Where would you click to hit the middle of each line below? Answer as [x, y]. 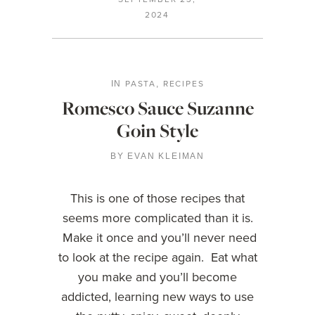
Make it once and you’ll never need [157, 237]
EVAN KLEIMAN [166, 156]
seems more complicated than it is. [157, 218]
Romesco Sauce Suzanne [157, 108]
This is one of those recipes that [157, 198]
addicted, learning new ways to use [157, 296]
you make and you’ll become [157, 277]
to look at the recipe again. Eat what [157, 257]
